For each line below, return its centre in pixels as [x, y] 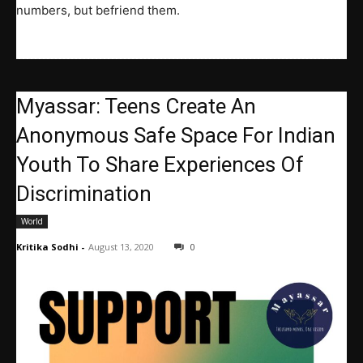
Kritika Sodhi [47, 246]
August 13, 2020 [121, 246]
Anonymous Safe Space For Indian [176, 135]
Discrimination [84, 193]
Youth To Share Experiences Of [160, 164]
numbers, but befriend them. [98, 10]
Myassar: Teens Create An [136, 106]
